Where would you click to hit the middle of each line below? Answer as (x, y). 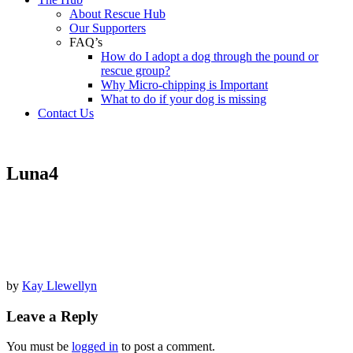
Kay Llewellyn (59, 285)
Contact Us (66, 113)
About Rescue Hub (117, 14)
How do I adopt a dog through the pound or (210, 56)
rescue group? (136, 71)
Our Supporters (108, 28)
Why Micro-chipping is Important (184, 85)
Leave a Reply (52, 316)
